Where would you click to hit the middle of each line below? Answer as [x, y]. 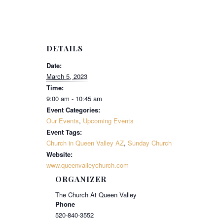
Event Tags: [64, 132]
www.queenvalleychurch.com [88, 165]
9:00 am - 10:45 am [74, 99]
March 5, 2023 [67, 76]
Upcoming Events [108, 121]
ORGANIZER [81, 179]
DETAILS [65, 48]
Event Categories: [73, 110]
